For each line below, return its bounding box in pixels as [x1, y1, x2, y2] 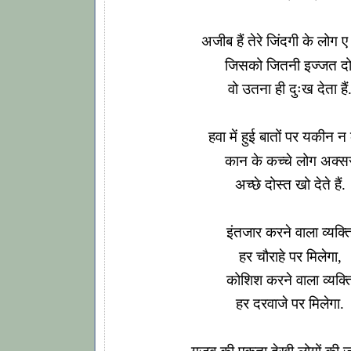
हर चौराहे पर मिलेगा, [238, 248, 342, 265]
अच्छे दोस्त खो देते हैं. [234, 176, 346, 194]
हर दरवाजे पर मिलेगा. [236, 295, 344, 313]
